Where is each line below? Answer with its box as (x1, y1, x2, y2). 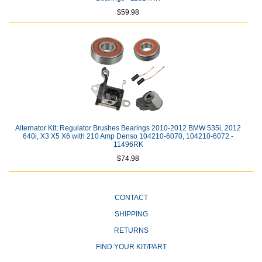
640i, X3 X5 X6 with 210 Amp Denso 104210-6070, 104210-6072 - (23, 132, 233, 141)
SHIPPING (114, 210, 148, 219)
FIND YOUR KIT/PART (95, 243, 167, 251)
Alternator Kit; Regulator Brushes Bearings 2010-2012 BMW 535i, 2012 (15, 124, 241, 133)
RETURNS (113, 226, 149, 235)
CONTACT (114, 194, 148, 202)
